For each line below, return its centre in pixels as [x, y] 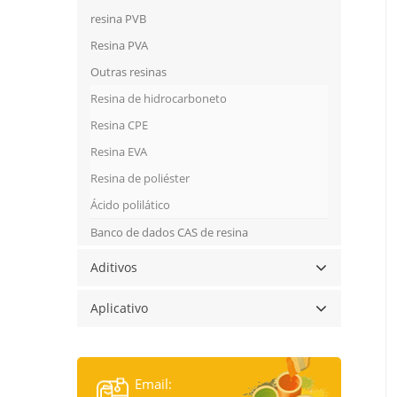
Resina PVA [119, 46]
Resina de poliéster [140, 179]
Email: [153, 384]
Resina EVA [119, 152]
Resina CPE [119, 125]
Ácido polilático [130, 205]
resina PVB [118, 19]
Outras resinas [128, 72]
